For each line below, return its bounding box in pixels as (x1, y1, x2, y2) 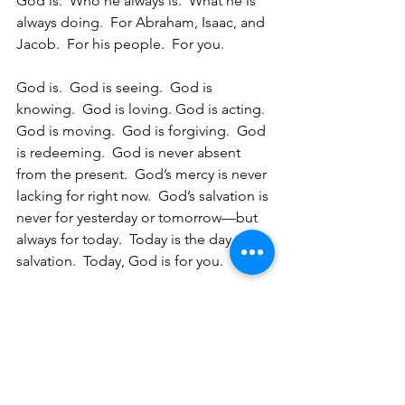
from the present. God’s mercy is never (16, 165, 270, 183)
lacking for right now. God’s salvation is (16, 187, 272, 204)
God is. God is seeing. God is (16, 79, 216, 96)
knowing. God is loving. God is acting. (16, 100, 272, 118)
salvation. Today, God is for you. (16, 252, 231, 269)
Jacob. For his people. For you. (16, 35, 228, 52)
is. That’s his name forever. (16, 317, 186, 334)
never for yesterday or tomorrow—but (16, 209, 261, 226)
